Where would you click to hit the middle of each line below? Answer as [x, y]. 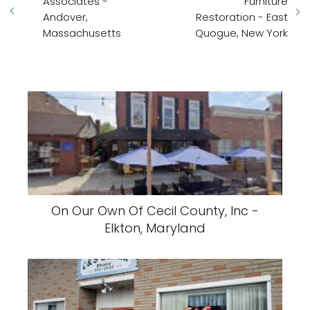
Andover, [65, 17]
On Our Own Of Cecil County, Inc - [155, 211]
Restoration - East [242, 17]
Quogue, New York [241, 33]
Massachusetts [82, 33]
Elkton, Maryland [155, 228]
